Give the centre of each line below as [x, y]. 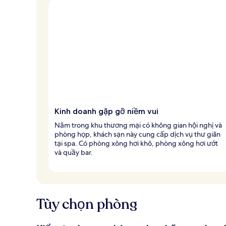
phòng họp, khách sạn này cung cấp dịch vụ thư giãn [137, 134]
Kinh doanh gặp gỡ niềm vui [106, 111]
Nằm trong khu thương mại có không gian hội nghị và [138, 125]
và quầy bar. [74, 152]
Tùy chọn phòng [87, 204]
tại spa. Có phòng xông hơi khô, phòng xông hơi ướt [136, 143]
